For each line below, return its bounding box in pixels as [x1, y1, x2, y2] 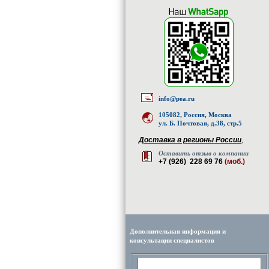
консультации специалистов [130, 237, 214, 244]
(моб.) [224, 157, 245, 166]
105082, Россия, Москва [158, 111, 232, 118]
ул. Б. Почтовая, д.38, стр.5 [158, 119, 242, 127]
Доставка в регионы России [138, 136, 241, 144]
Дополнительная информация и [130, 228, 226, 235]
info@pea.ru [158, 95, 195, 102]
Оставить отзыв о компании [158, 150, 249, 157]
